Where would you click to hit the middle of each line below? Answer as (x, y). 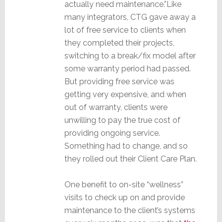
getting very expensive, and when (125, 94)
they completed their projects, (119, 43)
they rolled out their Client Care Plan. (130, 159)
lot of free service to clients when (125, 30)
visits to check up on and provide (124, 197)
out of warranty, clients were (116, 107)
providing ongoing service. (112, 133)
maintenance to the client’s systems (130, 210)
